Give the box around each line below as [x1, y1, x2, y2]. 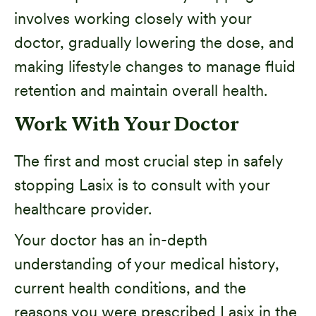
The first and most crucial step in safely [14, 151, 283, 170]
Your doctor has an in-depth [14, 230, 207, 249]
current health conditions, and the [14, 278, 246, 297]
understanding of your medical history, [14, 254, 279, 273]
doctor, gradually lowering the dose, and [14, 32, 294, 51]
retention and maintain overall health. [14, 80, 272, 99]
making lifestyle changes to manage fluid [14, 56, 296, 75]
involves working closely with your [14, 8, 252, 28]
